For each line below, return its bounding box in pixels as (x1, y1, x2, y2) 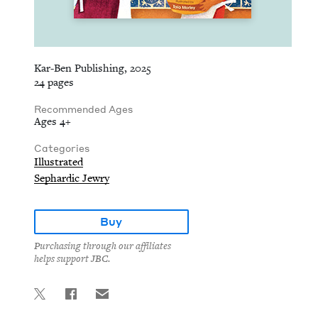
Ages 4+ (34, 115, 71, 128)
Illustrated (34, 155, 83, 168)
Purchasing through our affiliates (34, 240, 171, 253)
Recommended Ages (34, 103, 133, 115)
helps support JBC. (34, 253, 110, 265)
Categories (34, 142, 89, 154)
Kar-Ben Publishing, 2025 (34, 62, 151, 75)
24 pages (34, 76, 74, 89)
